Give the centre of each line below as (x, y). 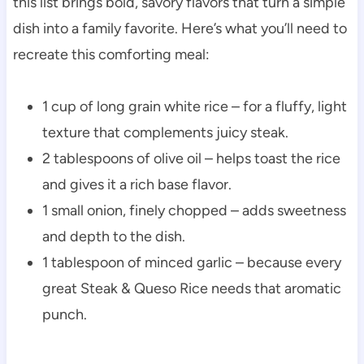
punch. (64, 314)
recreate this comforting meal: (111, 54)
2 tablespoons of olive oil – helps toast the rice (191, 158)
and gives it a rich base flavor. (136, 184)
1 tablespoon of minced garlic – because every (191, 262)
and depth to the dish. (113, 236)
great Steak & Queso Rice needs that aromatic (191, 288)
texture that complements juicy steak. (165, 132)
